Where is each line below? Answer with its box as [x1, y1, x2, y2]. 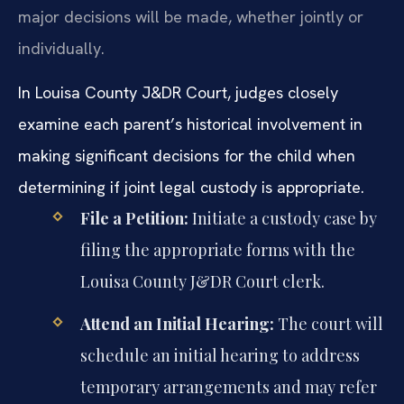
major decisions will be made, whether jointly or [18, 5, 363, 27]
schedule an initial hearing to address [79, 344, 360, 366]
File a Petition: [79, 207, 188, 230]
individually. [18, 37, 105, 59]
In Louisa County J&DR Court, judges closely [18, 82, 338, 104]
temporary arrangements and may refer [79, 375, 377, 398]
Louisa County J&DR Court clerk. [79, 271, 325, 293]
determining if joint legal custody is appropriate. [18, 177, 364, 198]
